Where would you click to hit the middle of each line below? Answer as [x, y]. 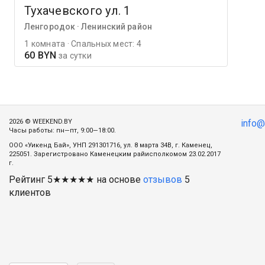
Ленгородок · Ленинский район [88, 26]
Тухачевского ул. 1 [77, 10]
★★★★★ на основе [98, 179]
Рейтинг [28, 179]
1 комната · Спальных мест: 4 [83, 43]
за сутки [74, 55]
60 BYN [41, 55]
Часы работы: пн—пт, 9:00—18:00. [62, 130]
